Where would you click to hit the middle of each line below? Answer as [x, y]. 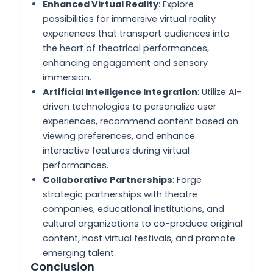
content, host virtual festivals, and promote [139, 238]
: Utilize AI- [219, 92]
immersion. [67, 77]
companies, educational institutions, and [133, 209]
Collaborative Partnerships [108, 179]
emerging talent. [79, 253]
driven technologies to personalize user [129, 106]
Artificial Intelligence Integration [120, 92]
